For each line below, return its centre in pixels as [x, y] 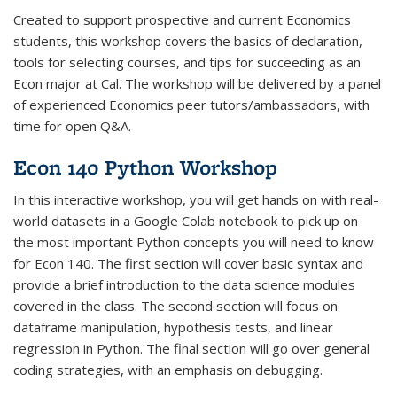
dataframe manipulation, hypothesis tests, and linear [173, 327]
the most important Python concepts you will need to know [194, 241]
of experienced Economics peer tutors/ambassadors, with [191, 104]
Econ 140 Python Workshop [145, 167]
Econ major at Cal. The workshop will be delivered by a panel [197, 83]
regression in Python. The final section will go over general [191, 348]
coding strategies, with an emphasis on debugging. [168, 369]
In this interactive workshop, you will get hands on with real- [196, 199]
